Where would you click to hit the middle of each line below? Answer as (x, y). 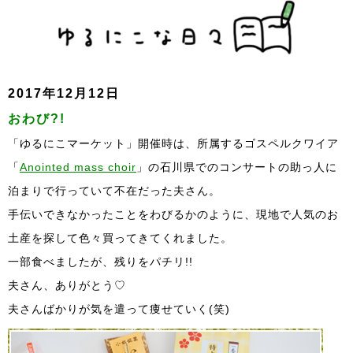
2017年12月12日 (64, 93)
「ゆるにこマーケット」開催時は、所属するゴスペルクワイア (173, 143)
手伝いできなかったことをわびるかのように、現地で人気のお (173, 214)
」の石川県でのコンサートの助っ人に (237, 167)
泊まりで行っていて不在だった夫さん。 (114, 190)
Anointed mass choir (78, 167)
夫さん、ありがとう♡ (67, 285)
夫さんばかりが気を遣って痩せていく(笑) (119, 308)
